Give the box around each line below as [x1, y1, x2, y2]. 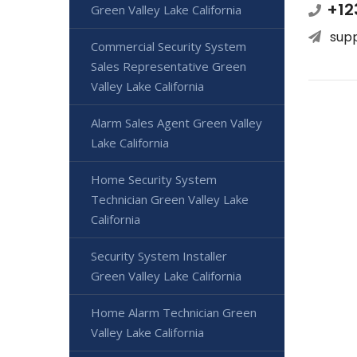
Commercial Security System [91, 38, 246, 54]
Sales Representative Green [91, 58, 246, 74]
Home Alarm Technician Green [91, 304, 257, 320]
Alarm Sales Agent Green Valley [91, 115, 262, 131]
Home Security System [91, 171, 217, 187]
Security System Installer [91, 248, 227, 264]
